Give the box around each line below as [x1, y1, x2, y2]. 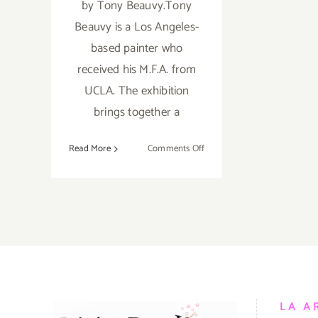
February [204, 173, 238, 189]
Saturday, [204, 157, 241, 172]
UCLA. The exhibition [84, 81, 190, 102]
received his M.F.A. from [77, 60, 197, 80]
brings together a [93, 102, 180, 123]
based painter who [90, 38, 183, 59]
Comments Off [147, 141, 205, 157]
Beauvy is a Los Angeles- [75, 17, 199, 38]
